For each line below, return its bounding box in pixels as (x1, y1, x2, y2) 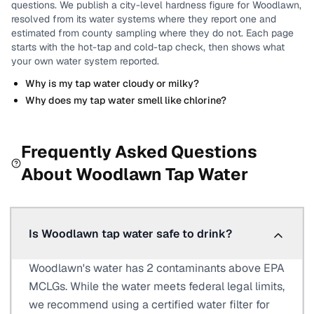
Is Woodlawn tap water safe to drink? (29, 226, 232, 241)
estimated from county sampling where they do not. (11, 27, 243, 39)
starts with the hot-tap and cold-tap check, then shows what (11, 41, 285, 53)
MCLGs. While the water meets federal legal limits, (29, 279, 285, 294)
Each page (246, 27, 294, 39)
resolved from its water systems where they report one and (11, 13, 276, 25)
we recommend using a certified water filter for (29, 297, 270, 312)
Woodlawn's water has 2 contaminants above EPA (29, 261, 285, 275)
